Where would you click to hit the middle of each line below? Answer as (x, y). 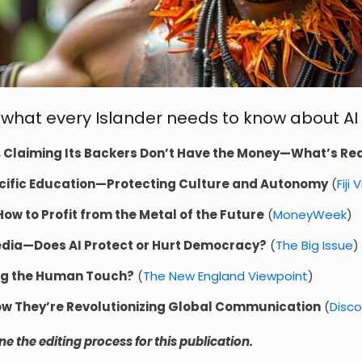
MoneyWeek (309, 214)
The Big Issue (314, 245)
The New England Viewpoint (225, 276)
